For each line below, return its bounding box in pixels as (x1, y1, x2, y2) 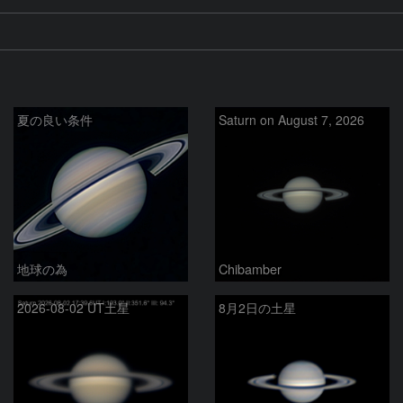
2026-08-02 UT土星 (17, 298, 130, 317)
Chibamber (219, 258, 282, 278)
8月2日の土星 (219, 298, 296, 317)
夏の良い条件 (17, 110, 93, 129)
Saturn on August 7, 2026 (219, 110, 364, 129)
